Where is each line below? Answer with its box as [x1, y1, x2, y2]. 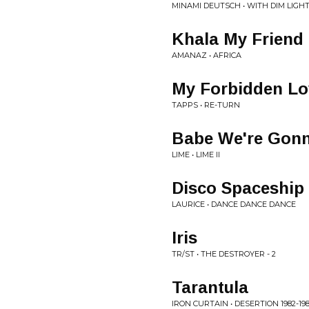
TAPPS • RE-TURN [172, 100, 240, 110]
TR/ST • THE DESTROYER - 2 [172, 249, 276, 259]
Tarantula [172, 278, 248, 297]
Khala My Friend [172, 30, 303, 48]
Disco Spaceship [172, 179, 304, 197]
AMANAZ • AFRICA [172, 50, 241, 60]
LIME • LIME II [172, 150, 220, 159]
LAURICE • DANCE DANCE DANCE [172, 199, 296, 209]
